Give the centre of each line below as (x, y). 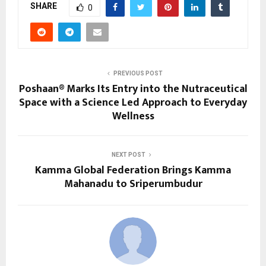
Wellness (133, 116)
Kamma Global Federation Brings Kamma (133, 170)
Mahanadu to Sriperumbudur (133, 184)
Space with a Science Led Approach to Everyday (133, 102)
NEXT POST (128, 154)
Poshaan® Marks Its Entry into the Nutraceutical (133, 89)
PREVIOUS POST (138, 73)
